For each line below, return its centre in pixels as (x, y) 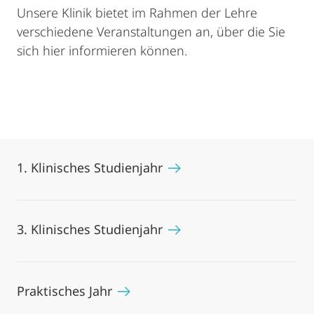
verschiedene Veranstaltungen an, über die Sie (151, 32)
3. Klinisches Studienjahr (91, 229)
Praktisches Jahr (66, 291)
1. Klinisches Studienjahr (91, 168)
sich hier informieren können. (102, 50)
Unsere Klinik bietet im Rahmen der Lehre (137, 13)
